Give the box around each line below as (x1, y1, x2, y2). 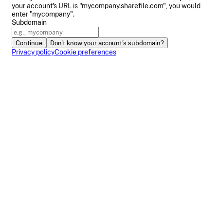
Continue (16, 38, 42, 47)
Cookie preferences (54, 48, 116, 56)
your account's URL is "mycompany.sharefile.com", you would (12, 1, 200, 10)
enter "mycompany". (12, 10, 74, 18)
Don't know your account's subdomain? (50, 38, 164, 47)
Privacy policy (12, 48, 54, 56)
